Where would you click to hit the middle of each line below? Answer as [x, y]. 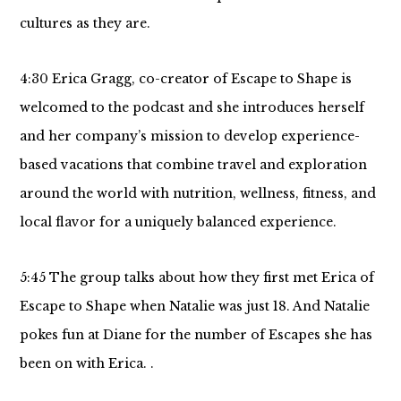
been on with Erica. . [88, 363]
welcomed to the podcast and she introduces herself [192, 107]
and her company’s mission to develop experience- [189, 136]
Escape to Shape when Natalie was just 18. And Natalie [194, 306]
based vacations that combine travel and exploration [193, 165]
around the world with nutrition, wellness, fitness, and [197, 193]
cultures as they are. [85, 23]
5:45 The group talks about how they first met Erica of [196, 277]
